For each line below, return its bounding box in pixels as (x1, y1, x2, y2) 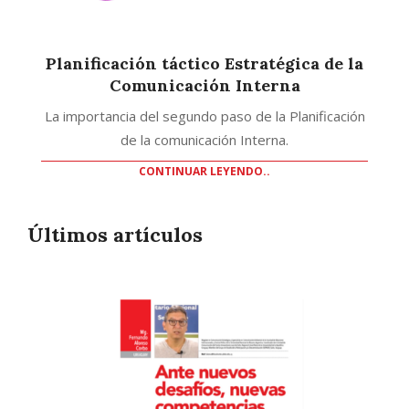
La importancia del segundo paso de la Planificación (44, 106, 365, 125)
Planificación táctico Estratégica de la (46, 52, 363, 74)
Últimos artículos (27, 221, 203, 247)
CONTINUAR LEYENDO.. (139, 163, 270, 179)
